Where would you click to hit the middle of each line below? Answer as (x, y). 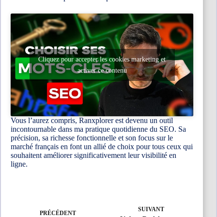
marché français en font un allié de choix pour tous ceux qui (102, 146)
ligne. (19, 164)
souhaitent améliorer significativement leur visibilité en (93, 155)
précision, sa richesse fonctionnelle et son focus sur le (92, 138)
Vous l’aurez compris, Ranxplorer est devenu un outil (92, 120)
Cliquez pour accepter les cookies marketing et (102, 59)
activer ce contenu (102, 70)
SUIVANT (151, 209)
